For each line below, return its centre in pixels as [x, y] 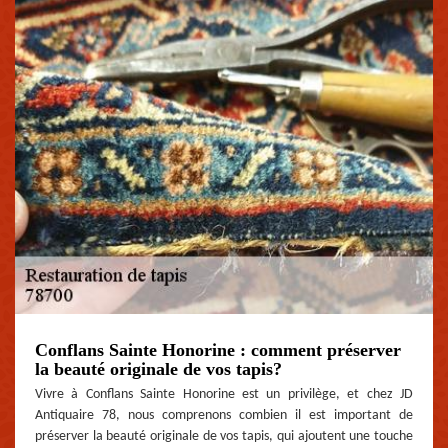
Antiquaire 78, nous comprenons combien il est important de [224, 415]
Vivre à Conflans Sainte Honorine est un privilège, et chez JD [224, 394]
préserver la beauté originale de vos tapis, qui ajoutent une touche [224, 436]
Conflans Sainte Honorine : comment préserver [218, 349]
